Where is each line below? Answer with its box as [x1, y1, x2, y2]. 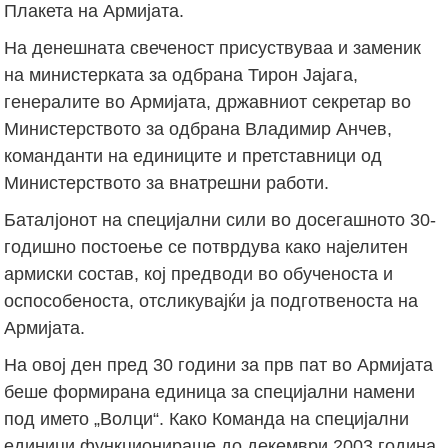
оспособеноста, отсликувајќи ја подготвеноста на [4, 290, 419, 311]
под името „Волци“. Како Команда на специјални [4, 408, 410, 429]
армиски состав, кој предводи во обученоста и [4, 263, 394, 284]
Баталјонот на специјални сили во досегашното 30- [4, 209, 437, 230]
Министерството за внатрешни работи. [4, 172, 330, 193]
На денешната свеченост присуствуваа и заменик [4, 37, 422, 58]
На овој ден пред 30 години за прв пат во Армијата [4, 354, 434, 375]
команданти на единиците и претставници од [4, 145, 383, 166]
